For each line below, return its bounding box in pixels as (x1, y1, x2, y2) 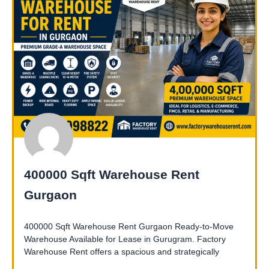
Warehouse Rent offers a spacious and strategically (24, 247, 219, 257)
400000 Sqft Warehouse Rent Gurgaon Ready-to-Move (24, 222, 234, 232)
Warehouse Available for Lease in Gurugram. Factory (24, 234, 226, 244)
